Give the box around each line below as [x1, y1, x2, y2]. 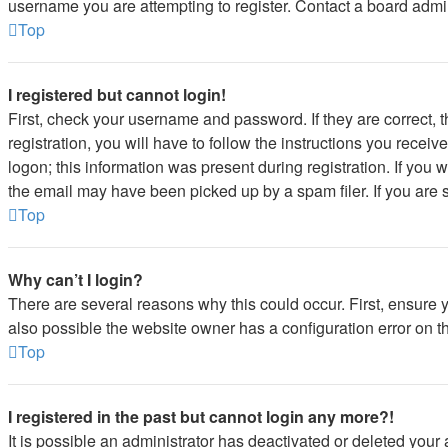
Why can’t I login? [8, 268, 143, 291]
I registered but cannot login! [8, 83, 226, 106]
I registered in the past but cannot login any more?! [8, 405, 394, 428]
